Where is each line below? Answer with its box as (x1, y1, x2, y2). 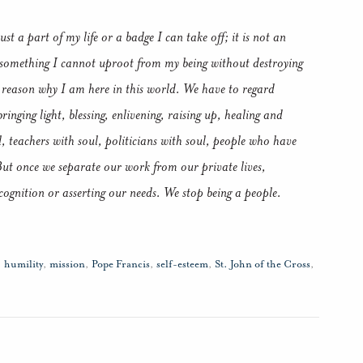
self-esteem (156, 258, 208, 271)
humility (4, 258, 43, 271)
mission (49, 258, 85, 271)
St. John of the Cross (215, 258, 310, 271)
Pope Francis (92, 258, 150, 271)
